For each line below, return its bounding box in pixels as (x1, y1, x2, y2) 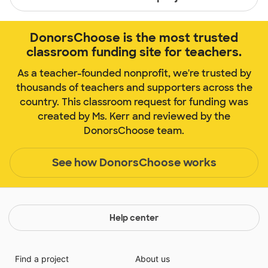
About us (135, 254, 170, 264)
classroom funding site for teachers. (26, 44, 242, 60)
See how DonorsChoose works (51, 155, 217, 170)
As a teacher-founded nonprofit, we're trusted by (17, 67, 251, 80)
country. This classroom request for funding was (20, 96, 248, 109)
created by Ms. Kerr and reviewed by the (38, 110, 230, 123)
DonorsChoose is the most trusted (30, 30, 238, 46)
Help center (109, 212, 159, 224)
